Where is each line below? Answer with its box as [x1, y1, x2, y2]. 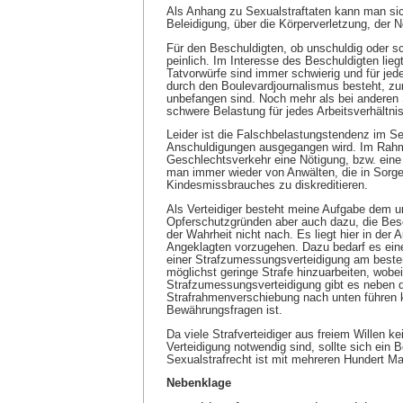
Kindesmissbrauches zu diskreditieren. [166, 179, 368, 193]
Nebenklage [166, 377, 231, 390]
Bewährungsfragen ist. [166, 303, 282, 317]
